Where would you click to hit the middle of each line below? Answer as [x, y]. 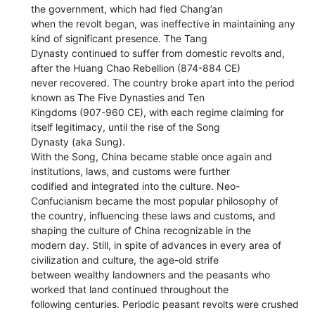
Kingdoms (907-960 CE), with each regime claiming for [158, 112]
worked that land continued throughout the [130, 289]
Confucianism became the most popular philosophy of [155, 200]
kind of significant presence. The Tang [120, 38]
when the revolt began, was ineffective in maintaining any [163, 23]
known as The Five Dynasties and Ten [118, 97]
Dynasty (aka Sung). [78, 141]
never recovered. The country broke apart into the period [163, 82]
